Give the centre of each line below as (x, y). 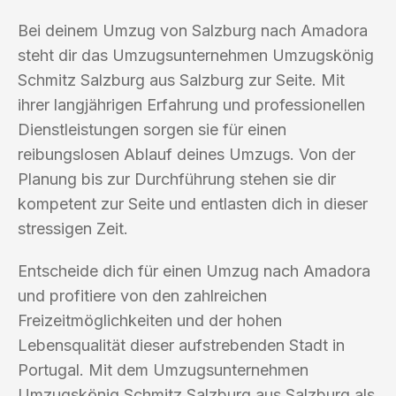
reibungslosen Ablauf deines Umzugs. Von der (187, 154)
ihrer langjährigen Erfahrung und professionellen (191, 104)
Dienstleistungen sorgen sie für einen (152, 129)
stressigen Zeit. (73, 228)
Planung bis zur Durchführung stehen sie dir (177, 179)
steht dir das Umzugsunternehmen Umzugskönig (196, 55)
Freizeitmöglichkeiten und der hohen (150, 320)
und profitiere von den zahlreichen (142, 295)
